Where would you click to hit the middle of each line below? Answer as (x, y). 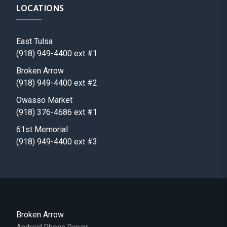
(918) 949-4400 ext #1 (57, 53)
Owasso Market (44, 100)
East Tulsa (34, 41)
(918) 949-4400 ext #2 (57, 83)
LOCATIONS (40, 8)
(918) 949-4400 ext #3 (57, 141)
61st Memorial (42, 129)
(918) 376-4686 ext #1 (57, 112)
